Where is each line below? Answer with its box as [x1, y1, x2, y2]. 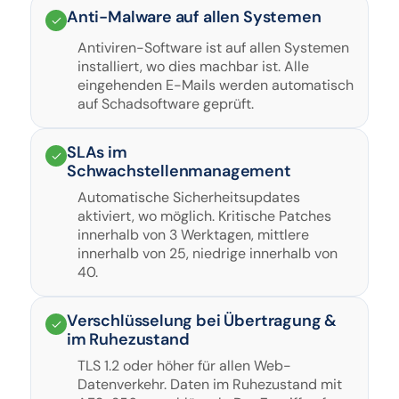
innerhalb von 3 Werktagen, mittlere [77, 225, 309, 244]
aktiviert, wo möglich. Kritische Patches [77, 207, 331, 225]
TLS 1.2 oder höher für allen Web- [77, 356, 291, 375]
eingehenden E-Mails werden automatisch [77, 76, 354, 94]
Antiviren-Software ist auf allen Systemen [77, 38, 349, 57]
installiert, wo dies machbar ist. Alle [77, 57, 309, 76]
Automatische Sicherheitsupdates [77, 188, 300, 207]
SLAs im [67, 142, 127, 163]
